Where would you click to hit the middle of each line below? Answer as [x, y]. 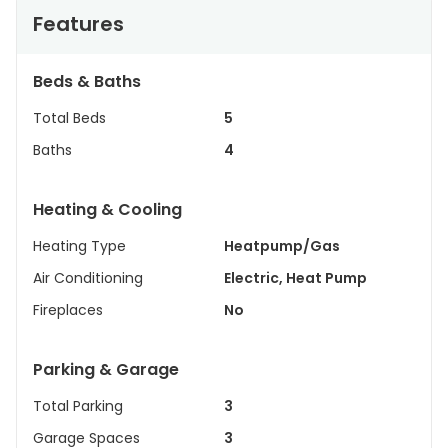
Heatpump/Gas [282, 246]
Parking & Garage [106, 369]
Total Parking [78, 406]
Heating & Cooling [107, 209]
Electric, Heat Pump [295, 278]
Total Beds [69, 118]
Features [78, 24]
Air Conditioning [88, 278]
